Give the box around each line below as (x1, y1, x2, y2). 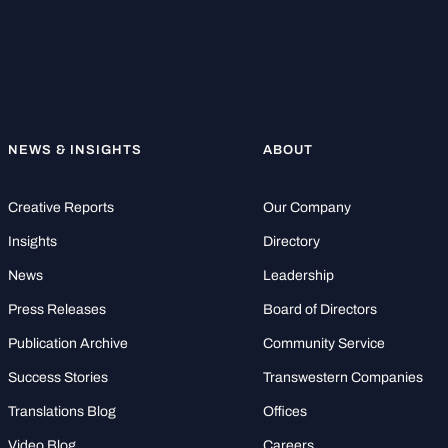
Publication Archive (7, 335, 128, 351)
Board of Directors (263, 301, 378, 317)
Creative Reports (7, 199, 114, 215)
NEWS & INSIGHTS (7, 141, 143, 157)
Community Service (263, 335, 386, 351)
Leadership (263, 267, 335, 283)
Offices (263, 403, 308, 419)
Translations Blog (7, 403, 116, 419)
